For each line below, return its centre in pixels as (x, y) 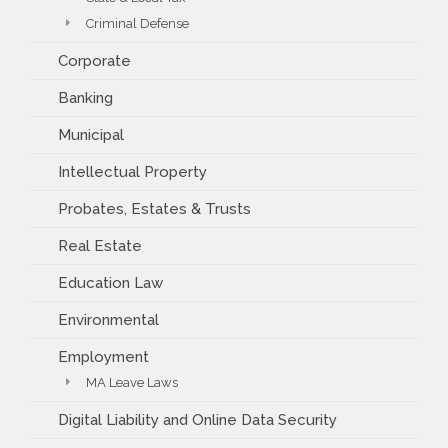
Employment (103, 356)
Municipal (91, 134)
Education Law (110, 282)
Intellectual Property (132, 171)
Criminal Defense (137, 23)
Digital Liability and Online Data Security (197, 419)
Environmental (108, 319)
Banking (85, 97)
